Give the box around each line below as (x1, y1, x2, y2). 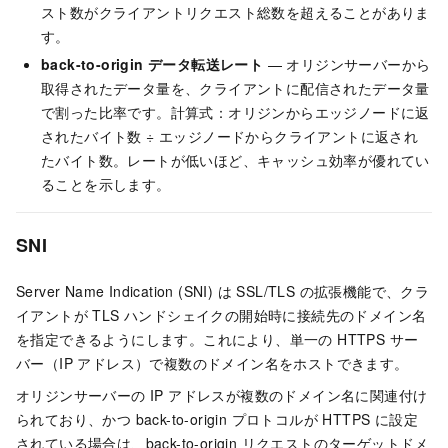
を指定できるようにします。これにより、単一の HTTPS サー (16, 329, 419, 350)
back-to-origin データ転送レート (41, 54, 264, 75)
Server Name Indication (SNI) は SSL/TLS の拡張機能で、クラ (16, 281, 430, 302)
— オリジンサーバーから (263, 54, 431, 75)
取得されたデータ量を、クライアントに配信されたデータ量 (41, 78, 430, 99)
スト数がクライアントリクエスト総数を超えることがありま (41, 2, 430, 23)
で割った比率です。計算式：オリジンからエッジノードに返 (41, 102, 430, 123)
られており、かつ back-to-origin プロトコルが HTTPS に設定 (16, 409, 418, 430)
